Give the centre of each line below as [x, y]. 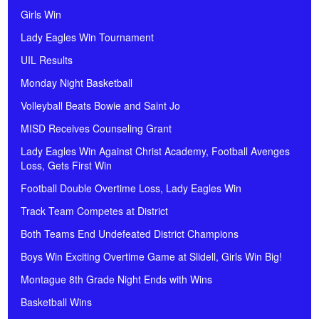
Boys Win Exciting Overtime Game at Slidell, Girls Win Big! [151, 257]
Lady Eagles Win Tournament [87, 37]
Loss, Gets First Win [66, 166]
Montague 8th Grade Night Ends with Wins [116, 279]
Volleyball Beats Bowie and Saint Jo [100, 106]
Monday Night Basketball [77, 83]
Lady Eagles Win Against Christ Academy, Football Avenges [155, 151]
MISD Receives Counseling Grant [96, 129]
